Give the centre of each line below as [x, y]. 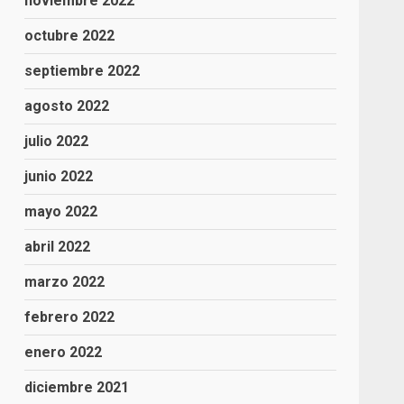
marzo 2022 [65, 281]
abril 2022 [58, 246]
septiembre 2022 [83, 70]
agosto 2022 [67, 106]
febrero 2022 [70, 317]
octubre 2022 [70, 35]
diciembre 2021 [77, 387]
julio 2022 [57, 141]
